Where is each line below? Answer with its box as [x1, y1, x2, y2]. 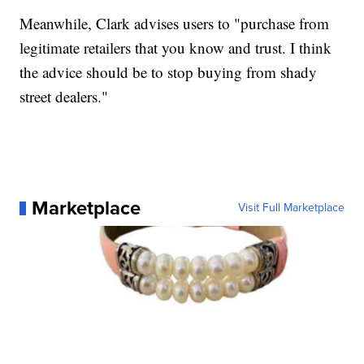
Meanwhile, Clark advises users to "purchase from [19, 13, 330, 34]
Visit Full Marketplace [237, 199, 344, 217]
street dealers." [19, 86, 109, 107]
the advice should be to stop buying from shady [19, 62, 318, 83]
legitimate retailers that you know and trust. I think [19, 37, 332, 58]
